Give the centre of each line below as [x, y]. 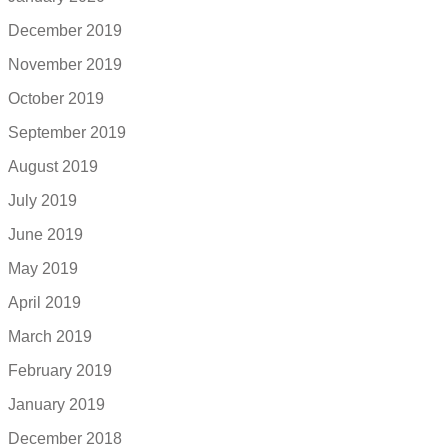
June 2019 [45, 235]
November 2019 [65, 65]
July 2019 [42, 201]
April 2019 [44, 303]
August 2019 [53, 167]
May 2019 [43, 269]
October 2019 [56, 99]
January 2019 [56, 405]
